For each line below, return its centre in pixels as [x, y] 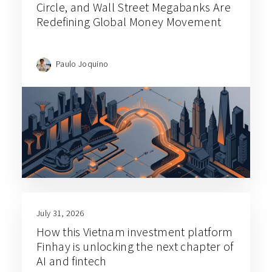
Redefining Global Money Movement [129, 21]
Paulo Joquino [82, 63]
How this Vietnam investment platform [135, 231]
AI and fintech [72, 260]
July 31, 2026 [60, 213]
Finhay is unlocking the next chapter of [135, 246]
